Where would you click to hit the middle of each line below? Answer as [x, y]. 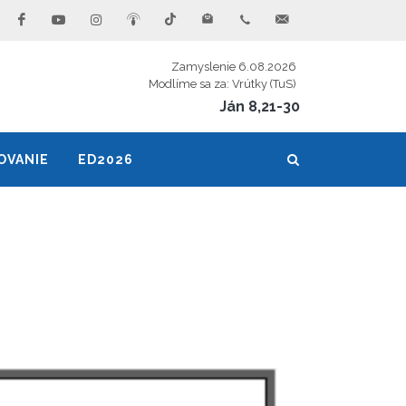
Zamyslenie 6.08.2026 [234, 67]
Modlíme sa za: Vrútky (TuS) [222, 84]
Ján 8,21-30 [260, 106]
